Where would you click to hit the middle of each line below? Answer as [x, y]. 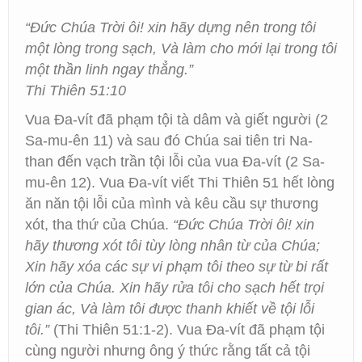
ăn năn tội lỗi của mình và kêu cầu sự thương [172, 204]
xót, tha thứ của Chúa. [99, 225]
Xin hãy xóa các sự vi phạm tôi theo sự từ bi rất [177, 267]
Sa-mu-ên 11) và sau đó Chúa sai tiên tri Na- [169, 141]
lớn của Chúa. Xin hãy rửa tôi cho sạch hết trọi [175, 288]
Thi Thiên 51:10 [76, 90]
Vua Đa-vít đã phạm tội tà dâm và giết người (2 [177, 120]
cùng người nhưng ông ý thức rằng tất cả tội [168, 351]
